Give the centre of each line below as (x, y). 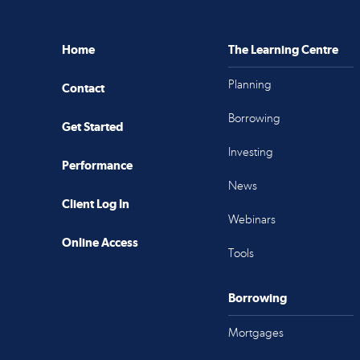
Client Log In (96, 204)
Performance (97, 165)
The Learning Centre (283, 49)
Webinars (252, 219)
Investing (250, 152)
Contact (83, 88)
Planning (250, 84)
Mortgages (256, 333)
